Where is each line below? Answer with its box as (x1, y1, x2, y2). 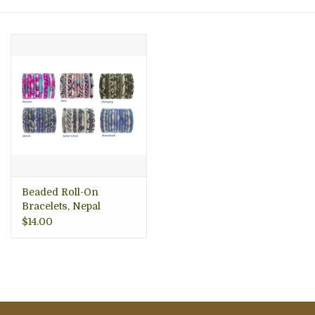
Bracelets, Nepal (22, 200, 101, 212)
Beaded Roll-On (22, 186, 98, 198)
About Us (11, 23, 55, 34)
